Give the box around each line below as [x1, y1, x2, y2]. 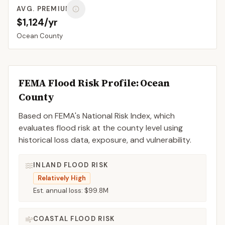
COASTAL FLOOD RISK [33, 214, 115, 223]
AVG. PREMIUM [17, 5, 72, 13]
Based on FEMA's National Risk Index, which [19, 110, 175, 121]
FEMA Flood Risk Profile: [19, 76, 141, 89]
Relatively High [38, 174, 86, 182]
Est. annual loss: [33, 186, 84, 195]
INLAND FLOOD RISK [33, 161, 108, 169]
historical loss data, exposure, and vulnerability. [19, 135, 191, 145]
